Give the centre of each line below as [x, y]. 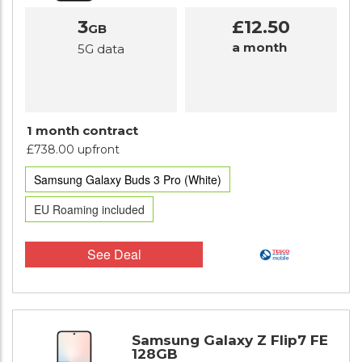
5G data [101, 49]
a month [259, 47]
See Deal [114, 254]
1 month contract [82, 130]
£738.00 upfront [73, 149]
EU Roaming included [89, 209]
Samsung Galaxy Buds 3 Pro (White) [128, 179]
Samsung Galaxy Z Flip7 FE [230, 341]
